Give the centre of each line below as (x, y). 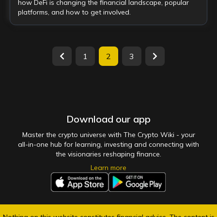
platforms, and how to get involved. (74, 12)
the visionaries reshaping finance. (108, 154)
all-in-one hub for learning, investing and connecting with (108, 144)
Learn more (108, 168)
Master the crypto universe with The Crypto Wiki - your (108, 135)
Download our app (108, 119)
